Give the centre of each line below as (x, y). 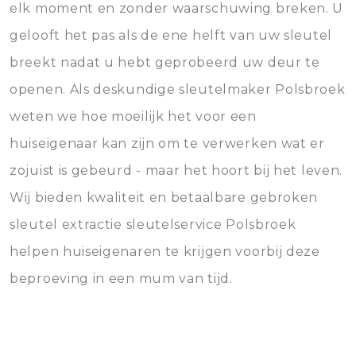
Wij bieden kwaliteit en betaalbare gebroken (164, 197)
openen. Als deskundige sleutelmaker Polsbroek (178, 89)
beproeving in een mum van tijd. (121, 279)
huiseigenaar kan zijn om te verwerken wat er (167, 143)
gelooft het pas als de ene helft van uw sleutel (171, 35)
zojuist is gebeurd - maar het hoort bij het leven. (176, 170)
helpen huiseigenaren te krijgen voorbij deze (165, 252)
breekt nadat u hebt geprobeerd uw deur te (165, 62)
